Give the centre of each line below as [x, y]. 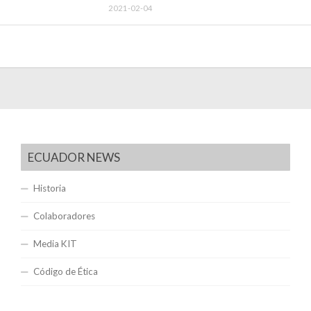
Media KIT [55, 243]
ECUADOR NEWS [74, 157]
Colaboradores [64, 216]
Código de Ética [65, 271]
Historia [49, 188]
